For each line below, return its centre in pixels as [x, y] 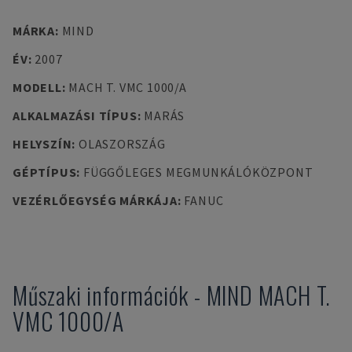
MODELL [37, 87]
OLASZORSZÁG [122, 144]
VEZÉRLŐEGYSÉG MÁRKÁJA [95, 200]
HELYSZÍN [42, 144]
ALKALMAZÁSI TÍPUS [75, 115]
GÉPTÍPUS [45, 172]
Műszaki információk [101, 295]
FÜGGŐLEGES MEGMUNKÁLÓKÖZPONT [198, 172]
